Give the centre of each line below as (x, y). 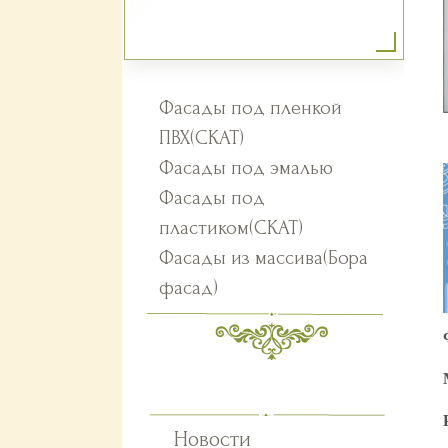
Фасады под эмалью (246, 168)
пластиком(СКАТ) (231, 228)
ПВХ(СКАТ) (201, 138)
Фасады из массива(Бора (263, 258)
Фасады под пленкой (250, 108)
